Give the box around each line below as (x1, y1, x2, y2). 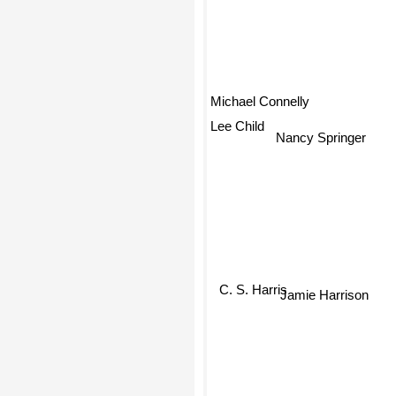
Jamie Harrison (270, 278, 360, 293)
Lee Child (210, 121, 264, 137)
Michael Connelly (210, 97, 309, 113)
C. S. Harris (210, 270, 278, 286)
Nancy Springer (276, 131, 367, 147)
